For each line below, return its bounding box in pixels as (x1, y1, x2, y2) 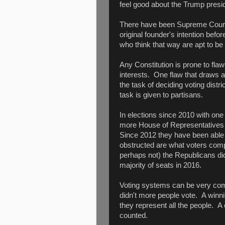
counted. (120, 211, 148, 219)
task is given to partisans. (120, 90, 203, 99)
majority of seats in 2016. (120, 161, 201, 169)
